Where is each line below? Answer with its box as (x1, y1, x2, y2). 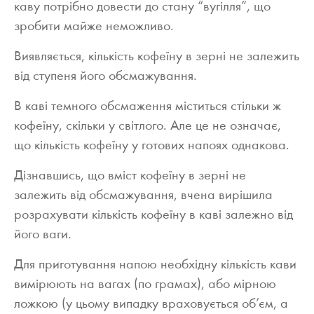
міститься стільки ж (175, 100, 281, 114)
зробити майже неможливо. (14, 20, 174, 34)
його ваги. (14, 228, 71, 243)
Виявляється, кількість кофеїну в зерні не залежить (14, 50, 299, 64)
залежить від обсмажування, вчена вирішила (14, 189, 273, 203)
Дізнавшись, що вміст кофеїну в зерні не (14, 169, 246, 184)
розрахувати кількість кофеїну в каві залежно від (14, 208, 293, 223)
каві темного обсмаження (25, 100, 175, 114)
